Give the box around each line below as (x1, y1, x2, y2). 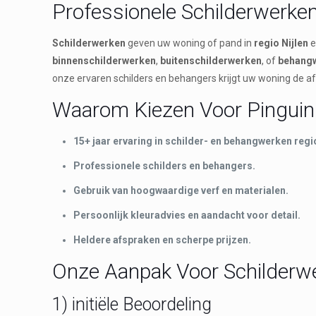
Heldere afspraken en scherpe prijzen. (73, 233, 252, 245)
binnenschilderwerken (52, 54, 157, 66)
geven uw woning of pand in (126, 37, 255, 49)
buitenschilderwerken (160, 54, 262, 66)
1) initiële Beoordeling (52, 293, 212, 315)
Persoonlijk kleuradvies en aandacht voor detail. (73, 209, 301, 221)
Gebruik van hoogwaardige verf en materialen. (73, 184, 289, 196)
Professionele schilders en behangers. (73, 159, 256, 171)
